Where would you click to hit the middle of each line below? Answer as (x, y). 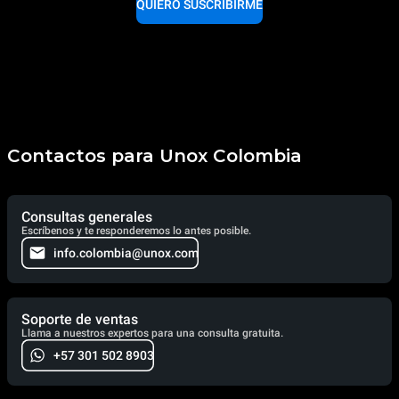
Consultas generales (87, 216)
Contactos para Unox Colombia (155, 155)
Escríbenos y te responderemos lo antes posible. (136, 230)
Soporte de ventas (80, 319)
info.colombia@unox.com (126, 252)
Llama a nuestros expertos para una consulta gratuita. (152, 333)
